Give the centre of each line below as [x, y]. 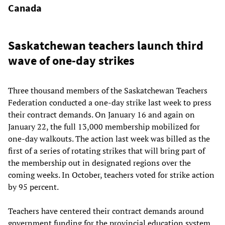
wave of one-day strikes [71, 61]
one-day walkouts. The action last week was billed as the [109, 139]
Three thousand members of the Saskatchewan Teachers [108, 91]
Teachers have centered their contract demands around [106, 211]
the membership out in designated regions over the [99, 163]
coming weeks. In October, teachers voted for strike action [111, 175]
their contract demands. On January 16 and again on [101, 115]
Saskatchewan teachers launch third [106, 46]
